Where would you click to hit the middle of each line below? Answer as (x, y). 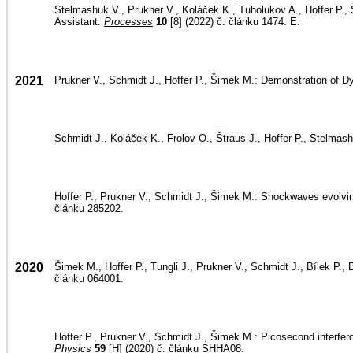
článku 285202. (89, 208)
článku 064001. (89, 279)
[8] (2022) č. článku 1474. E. (234, 22)
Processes (128, 22)
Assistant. (79, 22)
